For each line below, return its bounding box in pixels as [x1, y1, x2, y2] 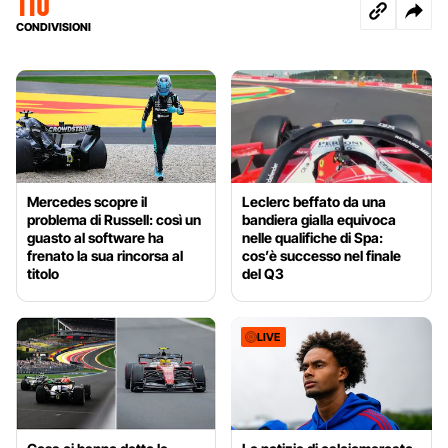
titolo [27, 265, 59, 283]
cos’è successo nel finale [242, 247, 402, 265]
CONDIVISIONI [16, 20, 91, 35]
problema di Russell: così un [27, 211, 201, 229]
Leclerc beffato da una [242, 193, 387, 211]
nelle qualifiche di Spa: [242, 229, 384, 247]
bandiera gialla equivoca [242, 211, 397, 229]
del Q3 [242, 265, 285, 283]
